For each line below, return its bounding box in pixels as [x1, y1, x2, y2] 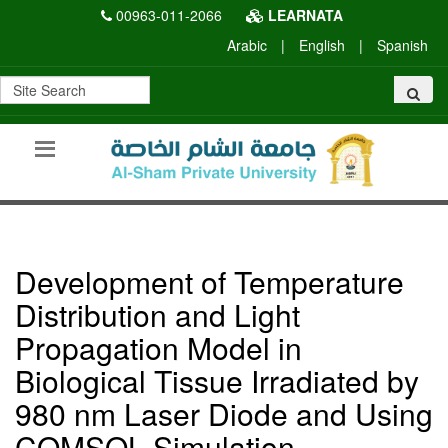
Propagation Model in [15, 325, 302, 369]
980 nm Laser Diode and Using [15, 391, 433, 435]
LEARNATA [263, 5, 343, 25]
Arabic [227, 35, 267, 55]
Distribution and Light [15, 292, 300, 336]
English [299, 35, 345, 55]
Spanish [377, 35, 428, 55]
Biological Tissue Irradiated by [15, 358, 419, 402]
